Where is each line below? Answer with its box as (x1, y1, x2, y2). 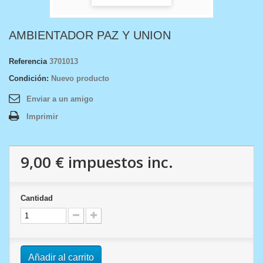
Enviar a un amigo (26, 95, 93, 104)
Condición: (9, 74, 49, 83)
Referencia (9, 57, 47, 66)
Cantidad (21, 194, 53, 203)
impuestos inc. (64, 151, 173, 173)
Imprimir (26, 112, 58, 122)
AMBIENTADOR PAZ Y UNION (9, 29, 171, 42)
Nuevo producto (51, 74, 109, 83)
